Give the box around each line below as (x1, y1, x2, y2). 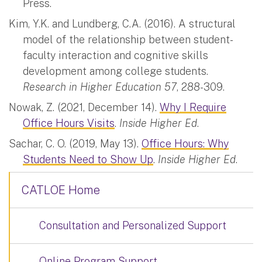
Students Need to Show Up (23, 153, 153, 166)
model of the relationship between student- (23, 33, 233, 46)
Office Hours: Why (142, 137, 229, 150)
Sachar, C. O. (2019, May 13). (9, 137, 142, 150)
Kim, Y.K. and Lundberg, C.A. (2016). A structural (9, 17, 236, 30)
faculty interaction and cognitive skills (23, 49, 208, 61)
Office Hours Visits (23, 116, 115, 129)
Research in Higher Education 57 (23, 80, 177, 93)
